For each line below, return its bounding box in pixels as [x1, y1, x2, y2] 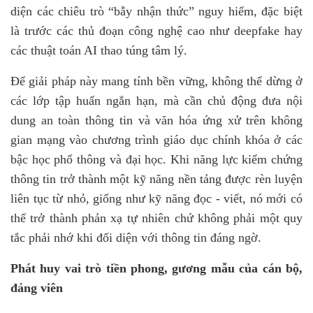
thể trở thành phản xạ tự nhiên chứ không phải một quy [10, 211, 303, 225]
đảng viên [10, 281, 63, 295]
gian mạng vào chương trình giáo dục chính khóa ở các [10, 133, 303, 147]
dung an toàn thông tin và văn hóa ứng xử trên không [10, 113, 303, 127]
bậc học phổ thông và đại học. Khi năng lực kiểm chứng [10, 152, 303, 166]
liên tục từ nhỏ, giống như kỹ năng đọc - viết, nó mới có [10, 191, 303, 205]
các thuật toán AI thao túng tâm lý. [10, 43, 187, 57]
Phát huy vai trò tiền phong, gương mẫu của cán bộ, [10, 261, 303, 275]
